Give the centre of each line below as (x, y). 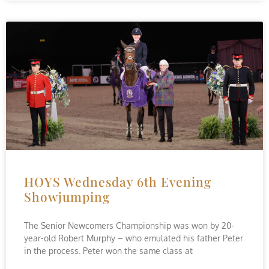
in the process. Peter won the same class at (108, 251)
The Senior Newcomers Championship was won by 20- (129, 225)
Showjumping (67, 196)
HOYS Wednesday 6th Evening (118, 181)
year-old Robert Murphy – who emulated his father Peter (134, 238)
